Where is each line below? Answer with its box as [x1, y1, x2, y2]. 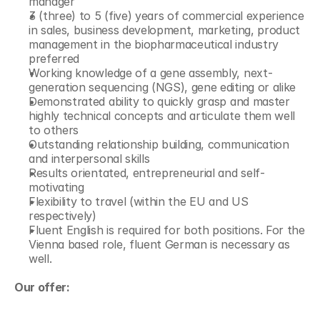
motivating [29, 180, 84, 194]
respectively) [29, 209, 96, 223]
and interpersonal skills [29, 151, 150, 166]
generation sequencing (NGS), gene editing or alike [29, 80, 296, 94]
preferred [29, 51, 80, 66]
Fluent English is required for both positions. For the [29, 223, 305, 237]
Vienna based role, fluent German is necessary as [29, 237, 290, 251]
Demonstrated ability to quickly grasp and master [29, 94, 290, 109]
